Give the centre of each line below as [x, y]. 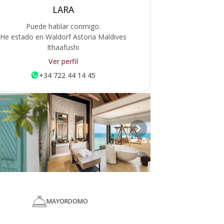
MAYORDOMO [67, 201]
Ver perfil [63, 61]
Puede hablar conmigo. [63, 26]
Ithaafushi [63, 47]
